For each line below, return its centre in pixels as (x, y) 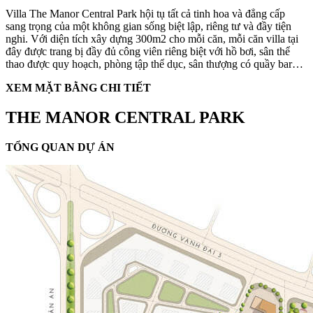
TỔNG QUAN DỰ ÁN (60, 147)
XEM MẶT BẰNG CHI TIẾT (78, 88)
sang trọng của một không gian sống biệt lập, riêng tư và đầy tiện (148, 27)
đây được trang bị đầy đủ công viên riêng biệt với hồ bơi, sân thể (148, 52)
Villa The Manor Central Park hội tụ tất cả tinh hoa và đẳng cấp (145, 14)
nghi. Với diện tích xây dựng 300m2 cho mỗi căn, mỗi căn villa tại (152, 39)
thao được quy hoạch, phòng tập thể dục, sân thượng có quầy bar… (154, 64)
